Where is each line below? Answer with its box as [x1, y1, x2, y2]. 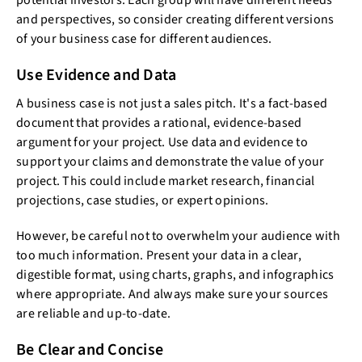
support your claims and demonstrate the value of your [16, 153, 325, 170]
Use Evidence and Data [16, 64, 177, 86]
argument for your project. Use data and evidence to [16, 133, 308, 151]
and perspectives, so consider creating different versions [16, 11, 335, 28]
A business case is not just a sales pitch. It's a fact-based [16, 95, 327, 112]
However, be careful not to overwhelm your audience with [16, 227, 340, 245]
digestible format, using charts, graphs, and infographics [16, 266, 335, 284]
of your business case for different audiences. [16, 30, 272, 48]
